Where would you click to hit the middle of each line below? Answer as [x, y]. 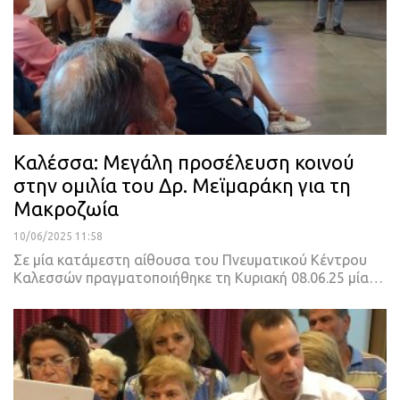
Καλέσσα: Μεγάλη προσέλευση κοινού [184, 162]
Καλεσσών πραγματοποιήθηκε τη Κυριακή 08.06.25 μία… [198, 278]
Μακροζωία [66, 209]
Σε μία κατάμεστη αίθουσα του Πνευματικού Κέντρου [190, 260]
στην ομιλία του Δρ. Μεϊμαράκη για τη [182, 186]
